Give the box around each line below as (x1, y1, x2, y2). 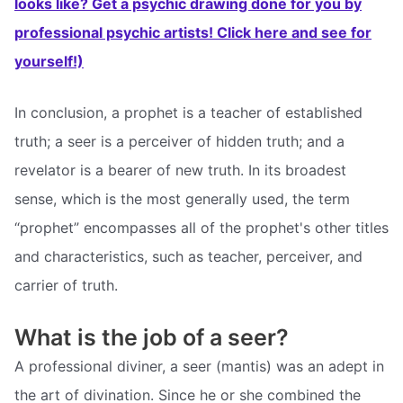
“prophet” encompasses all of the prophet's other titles (14, 219, 389, 237)
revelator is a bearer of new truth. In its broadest (14, 161, 346, 180)
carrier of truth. (14, 276, 118, 295)
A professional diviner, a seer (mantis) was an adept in (14, 357, 384, 376)
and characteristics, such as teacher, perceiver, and (14, 247, 363, 266)
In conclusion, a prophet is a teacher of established (14, 103, 363, 122)
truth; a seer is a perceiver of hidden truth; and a (14, 132, 345, 151)
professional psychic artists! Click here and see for (14, 22, 372, 41)
